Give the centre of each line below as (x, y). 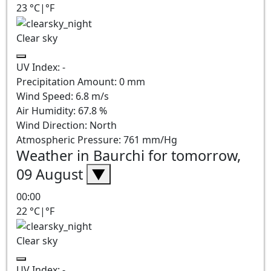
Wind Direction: (53, 125)
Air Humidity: (47, 110)
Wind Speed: (46, 96)
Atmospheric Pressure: (70, 139)
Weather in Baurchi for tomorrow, (129, 155)
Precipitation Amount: (68, 81)
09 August (51, 174)
